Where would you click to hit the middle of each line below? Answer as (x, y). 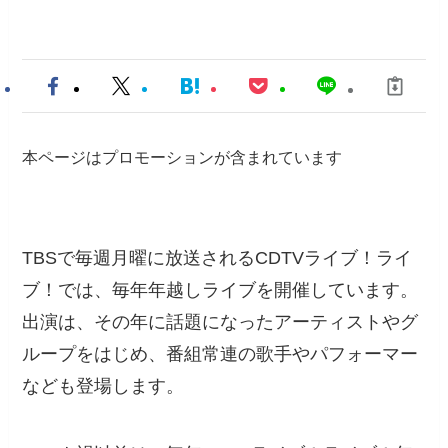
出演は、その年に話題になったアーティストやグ (220, 321)
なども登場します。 (103, 385)
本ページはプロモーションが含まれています (182, 157)
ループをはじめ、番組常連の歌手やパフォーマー (220, 353)
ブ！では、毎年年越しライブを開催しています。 (220, 289)
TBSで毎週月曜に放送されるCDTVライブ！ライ (217, 257)
